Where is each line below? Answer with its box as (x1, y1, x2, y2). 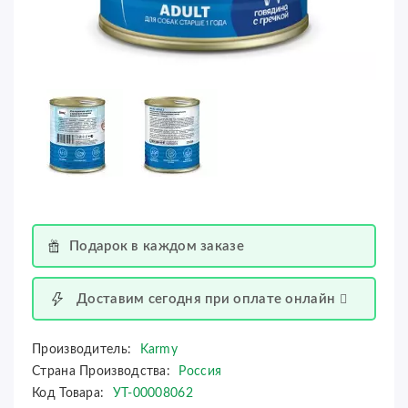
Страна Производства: (32, 365, 175, 378)
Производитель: (32, 343, 136, 356)
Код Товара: (32, 387, 108, 400)
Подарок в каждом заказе (69, 239, 244, 253)
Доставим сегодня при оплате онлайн (76, 291, 340, 306)
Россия (178, 365, 222, 378)
